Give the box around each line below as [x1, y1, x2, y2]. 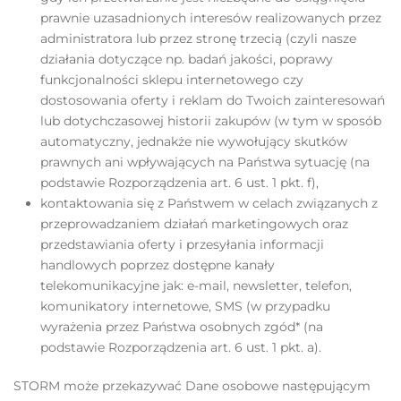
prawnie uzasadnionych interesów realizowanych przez [40, 10, 381, 26]
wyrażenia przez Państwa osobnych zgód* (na [40, 319, 323, 335]
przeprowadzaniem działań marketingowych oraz [40, 216, 348, 232]
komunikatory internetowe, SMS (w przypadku [40, 298, 330, 314]
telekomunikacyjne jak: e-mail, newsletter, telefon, [40, 277, 352, 294]
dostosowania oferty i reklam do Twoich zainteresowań [40, 92, 385, 108]
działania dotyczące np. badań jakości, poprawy [40, 51, 333, 67]
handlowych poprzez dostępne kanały [40, 257, 275, 273]
